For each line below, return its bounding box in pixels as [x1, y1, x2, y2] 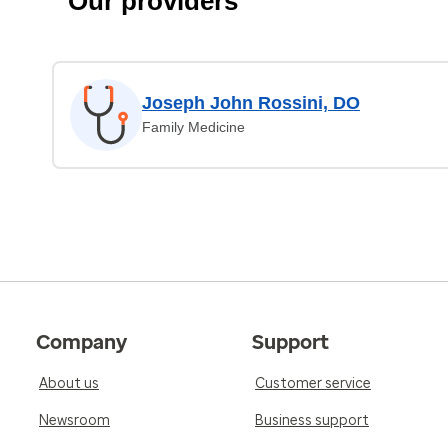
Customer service [255, 375, 371, 392]
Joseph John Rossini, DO [142, 93, 360, 113]
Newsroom [39, 412, 110, 429]
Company [36, 330, 127, 354]
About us [39, 375, 99, 392]
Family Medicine [142, 119, 245, 135]
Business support [255, 412, 369, 429]
